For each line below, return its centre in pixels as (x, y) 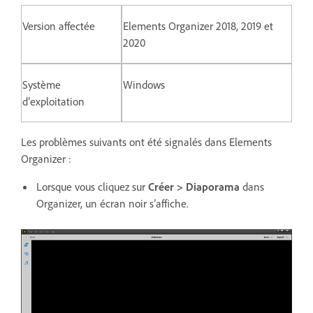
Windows (144, 84)
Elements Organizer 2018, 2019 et (198, 26)
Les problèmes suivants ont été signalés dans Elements (146, 141)
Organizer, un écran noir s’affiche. (112, 203)
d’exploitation (53, 101)
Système (42, 84)
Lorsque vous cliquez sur (92, 186)
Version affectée (59, 26)
